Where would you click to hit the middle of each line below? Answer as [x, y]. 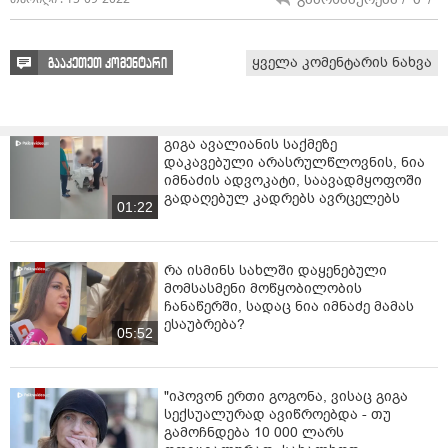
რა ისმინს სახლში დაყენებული [275, 270]
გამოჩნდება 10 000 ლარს [254, 433]
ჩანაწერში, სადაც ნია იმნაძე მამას [289, 306]
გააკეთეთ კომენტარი [107, 63]
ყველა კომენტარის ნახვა [342, 62]
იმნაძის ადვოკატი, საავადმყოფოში [293, 180]
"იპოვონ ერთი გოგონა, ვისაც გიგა [286, 397]
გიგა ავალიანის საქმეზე [250, 144]
